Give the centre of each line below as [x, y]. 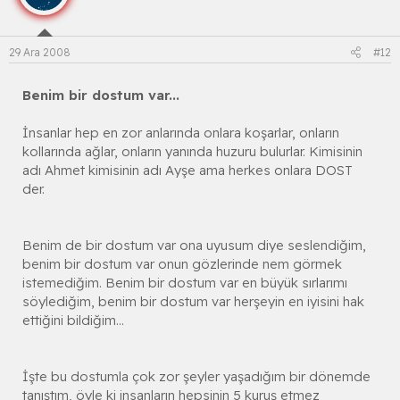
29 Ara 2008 [40, 52]
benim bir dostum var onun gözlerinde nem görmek [182, 263]
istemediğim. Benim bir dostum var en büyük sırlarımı [185, 282]
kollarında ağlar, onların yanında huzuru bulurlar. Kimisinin [192, 151]
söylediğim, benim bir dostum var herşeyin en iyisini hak [193, 301]
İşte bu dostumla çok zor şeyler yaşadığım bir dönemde [196, 376]
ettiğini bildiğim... [73, 320]
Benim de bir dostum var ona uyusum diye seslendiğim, [194, 245]
